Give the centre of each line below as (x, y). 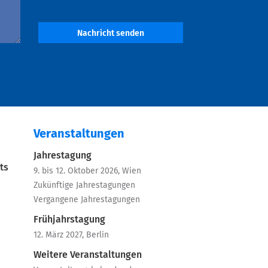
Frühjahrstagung (69, 220)
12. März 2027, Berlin (71, 235)
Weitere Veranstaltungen (88, 255)
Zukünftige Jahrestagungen (84, 185)
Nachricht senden (110, 33)
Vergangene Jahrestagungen (87, 200)
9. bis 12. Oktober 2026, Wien (87, 171)
